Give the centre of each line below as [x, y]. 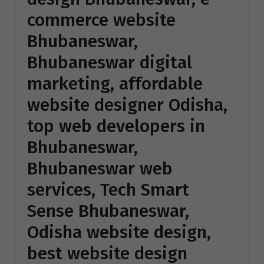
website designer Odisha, [127, 105]
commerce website [101, 20]
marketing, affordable [115, 83]
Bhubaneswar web [100, 168]
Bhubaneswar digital [110, 62]
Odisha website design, [119, 232]
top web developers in [116, 126]
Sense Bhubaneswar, [108, 211]
